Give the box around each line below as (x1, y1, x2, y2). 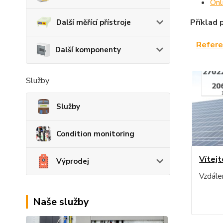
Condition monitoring (56, 129, 134, 139)
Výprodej (56, 156, 89, 166)
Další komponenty (55, 45, 121, 55)
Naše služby (33, 195, 89, 209)
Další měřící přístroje (56, 17, 131, 27)
